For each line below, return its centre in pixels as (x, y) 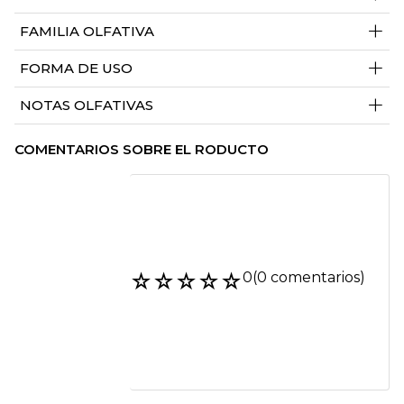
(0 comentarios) (309, 278)
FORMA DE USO (76, 69)
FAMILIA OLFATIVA (87, 32)
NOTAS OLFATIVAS (87, 106)
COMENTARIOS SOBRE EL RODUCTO (142, 150)
